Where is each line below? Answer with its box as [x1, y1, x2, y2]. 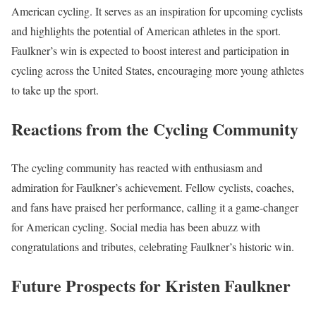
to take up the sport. [11, 82, 99, 97]
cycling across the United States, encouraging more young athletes [11, 62, 304, 78]
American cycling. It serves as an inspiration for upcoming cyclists [11, 3, 303, 18]
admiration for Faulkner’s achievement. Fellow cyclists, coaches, [11, 179, 294, 195]
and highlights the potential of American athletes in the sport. [11, 23, 281, 38]
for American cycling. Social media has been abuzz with [11, 219, 260, 234]
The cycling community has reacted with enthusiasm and [11, 159, 262, 175]
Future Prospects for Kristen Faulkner [11, 272, 291, 298]
